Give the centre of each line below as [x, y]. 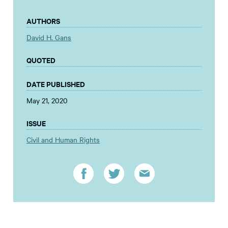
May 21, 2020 [47, 101]
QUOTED [41, 60]
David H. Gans [49, 37]
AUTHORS [43, 21]
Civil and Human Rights [63, 140]
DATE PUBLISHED [56, 84]
